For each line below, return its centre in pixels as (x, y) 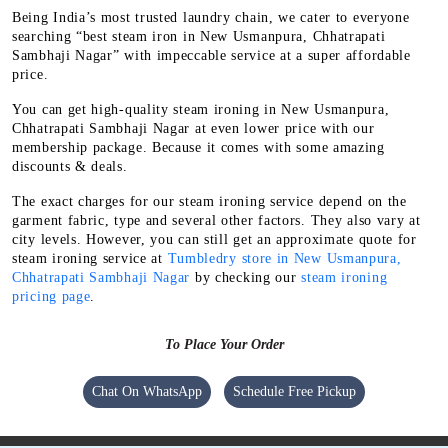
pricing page (51, 296)
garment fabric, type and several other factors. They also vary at (216, 220)
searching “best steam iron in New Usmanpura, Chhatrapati (199, 36)
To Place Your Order (224, 344)
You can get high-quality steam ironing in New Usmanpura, (201, 109)
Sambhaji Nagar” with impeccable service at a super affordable (211, 55)
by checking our (246, 277)
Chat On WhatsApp (147, 391)
